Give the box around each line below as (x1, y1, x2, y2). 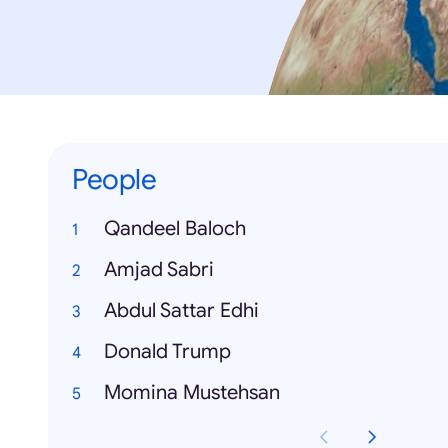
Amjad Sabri (104, 257, 214, 283)
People (72, 162, 156, 198)
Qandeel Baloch (104, 216, 246, 242)
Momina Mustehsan (104, 380, 280, 406)
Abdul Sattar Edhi (104, 298, 259, 324)
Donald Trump (104, 339, 231, 365)
